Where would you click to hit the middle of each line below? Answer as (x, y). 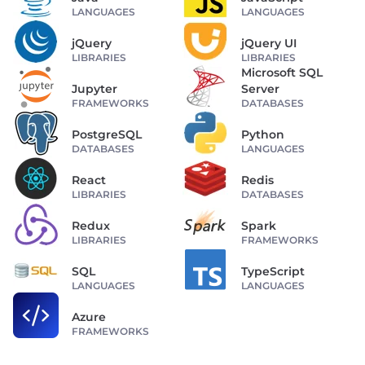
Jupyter (95, 88)
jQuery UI (269, 43)
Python (263, 134)
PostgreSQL (107, 134)
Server (260, 88)
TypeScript (273, 271)
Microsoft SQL (282, 72)
